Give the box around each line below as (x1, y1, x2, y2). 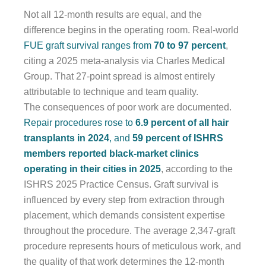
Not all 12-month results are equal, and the (24, 9, 202, 20)
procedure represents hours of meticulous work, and (24, 241, 241, 252)
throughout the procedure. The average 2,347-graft (24, 226, 235, 236)
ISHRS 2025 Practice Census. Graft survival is (24, 179, 218, 190)
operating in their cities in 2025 (24, 164, 161, 175)
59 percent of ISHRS (132, 133, 223, 144)
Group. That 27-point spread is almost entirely (24, 71, 215, 82)
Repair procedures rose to (24, 118, 135, 128)
